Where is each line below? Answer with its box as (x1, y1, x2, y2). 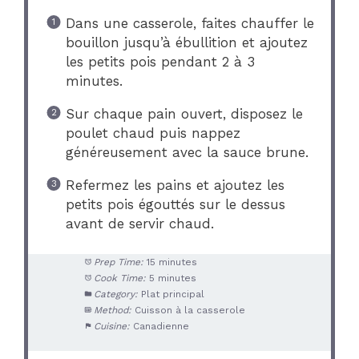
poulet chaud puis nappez (65, 125, 240, 142)
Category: (93, 288, 138, 300)
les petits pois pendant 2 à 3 (65, 54, 255, 71)
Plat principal (140, 288, 204, 300)
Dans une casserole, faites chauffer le (65, 15, 314, 32)
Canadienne (132, 320, 189, 332)
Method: (93, 304, 131, 316)
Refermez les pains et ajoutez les (65, 177, 284, 194)
